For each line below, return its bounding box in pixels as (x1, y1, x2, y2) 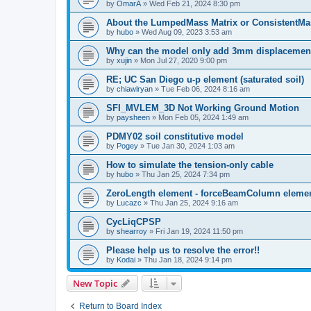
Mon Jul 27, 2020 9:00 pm (140, 56, 227, 65)
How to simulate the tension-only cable (106, 159, 274, 170)
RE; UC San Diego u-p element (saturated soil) (106, 74, 304, 85)
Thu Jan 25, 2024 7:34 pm (142, 169, 230, 178)
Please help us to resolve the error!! (106, 244, 260, 255)
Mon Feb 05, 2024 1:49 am (158, 112, 249, 121)
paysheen (117, 112, 150, 121)
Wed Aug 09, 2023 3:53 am (142, 27, 232, 36)
